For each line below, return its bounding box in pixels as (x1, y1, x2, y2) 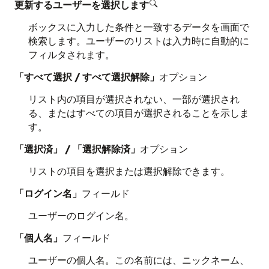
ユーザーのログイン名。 (28, 209, 134, 222)
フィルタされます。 (28, 48, 115, 61)
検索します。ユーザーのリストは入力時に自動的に (28, 34, 249, 47)
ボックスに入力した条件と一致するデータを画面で (28, 20, 249, 33)
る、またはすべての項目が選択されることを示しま (28, 106, 249, 119)
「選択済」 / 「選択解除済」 (14, 142, 140, 155)
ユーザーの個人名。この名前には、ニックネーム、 (28, 253, 249, 266)
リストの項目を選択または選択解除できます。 (28, 165, 230, 177)
